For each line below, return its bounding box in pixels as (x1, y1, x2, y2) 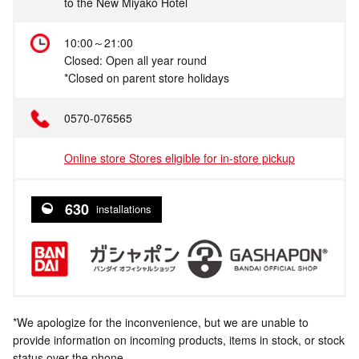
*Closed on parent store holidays (64, 69, 229, 86)
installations (93, 201, 151, 217)
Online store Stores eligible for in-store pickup (64, 149, 295, 166)
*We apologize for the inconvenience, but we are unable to (13, 313, 309, 330)
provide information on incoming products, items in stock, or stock (13, 331, 345, 348)
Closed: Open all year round (64, 51, 207, 68)
